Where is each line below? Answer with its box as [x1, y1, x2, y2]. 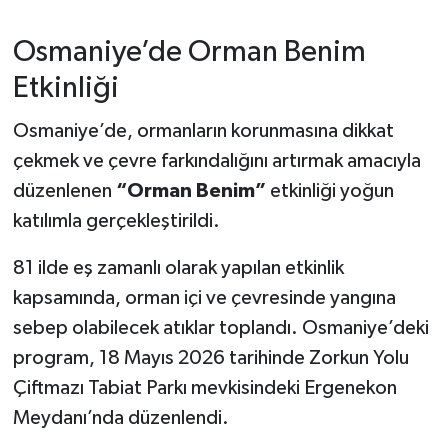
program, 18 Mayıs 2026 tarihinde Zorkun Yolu [12, 347, 409, 368]
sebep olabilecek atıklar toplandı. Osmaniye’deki [12, 317, 429, 338]
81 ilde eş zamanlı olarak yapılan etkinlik [12, 257, 344, 278]
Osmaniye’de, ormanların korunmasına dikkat [12, 120, 394, 141]
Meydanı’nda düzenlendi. [12, 407, 229, 428]
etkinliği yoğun [265, 180, 394, 201]
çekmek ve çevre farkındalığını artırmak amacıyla [12, 150, 421, 171]
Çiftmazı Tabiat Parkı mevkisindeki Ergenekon [12, 377, 397, 398]
